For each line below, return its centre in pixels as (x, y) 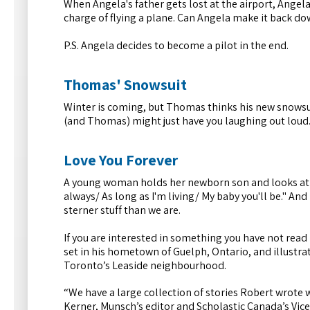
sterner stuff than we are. (122, 210)
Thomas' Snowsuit (125, 85)
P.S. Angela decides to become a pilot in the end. (176, 46)
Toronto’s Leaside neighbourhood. (145, 265)
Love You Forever (121, 160)
